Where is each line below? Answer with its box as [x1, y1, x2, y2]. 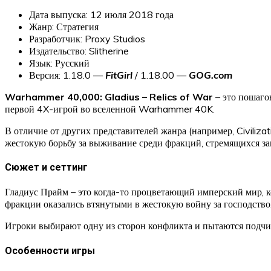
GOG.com [189, 68, 232, 81]
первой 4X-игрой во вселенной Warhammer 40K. [5, 102, 215, 115]
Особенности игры [5, 244, 95, 256]
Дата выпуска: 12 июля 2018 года [29, 8, 174, 21]
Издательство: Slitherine [29, 44, 129, 57]
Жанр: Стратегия [29, 20, 99, 33]
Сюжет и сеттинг [5, 162, 88, 174]
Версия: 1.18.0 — [29, 68, 105, 81]
